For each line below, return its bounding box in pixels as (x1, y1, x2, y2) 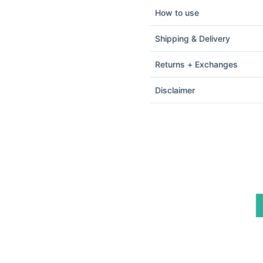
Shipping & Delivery (155, 33, 230, 43)
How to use (155, 7, 199, 18)
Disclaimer (155, 85, 195, 95)
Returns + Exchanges (155, 59, 238, 69)
